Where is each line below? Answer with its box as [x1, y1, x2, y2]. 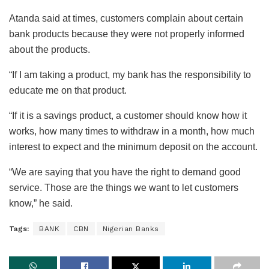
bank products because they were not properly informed [9, 29, 244, 40]
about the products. [9, 44, 90, 55]
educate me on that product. [9, 85, 127, 96]
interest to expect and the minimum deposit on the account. [9, 142, 258, 153]
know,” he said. [9, 198, 73, 209]
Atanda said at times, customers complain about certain [9, 13, 243, 24]
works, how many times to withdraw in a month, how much [9, 126, 255, 137]
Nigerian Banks [102, 225, 159, 234]
